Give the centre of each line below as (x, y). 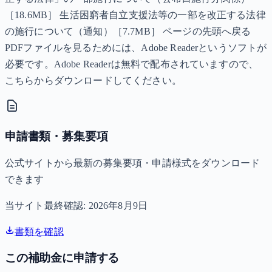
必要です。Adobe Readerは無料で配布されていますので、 (132, 64)
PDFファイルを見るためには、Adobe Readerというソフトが (136, 48)
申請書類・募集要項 (56, 137)
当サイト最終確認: (47, 205)
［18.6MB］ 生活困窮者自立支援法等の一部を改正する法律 (135, 15)
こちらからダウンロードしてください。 (93, 81)
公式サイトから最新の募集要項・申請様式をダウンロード (133, 163)
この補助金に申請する (62, 258)
